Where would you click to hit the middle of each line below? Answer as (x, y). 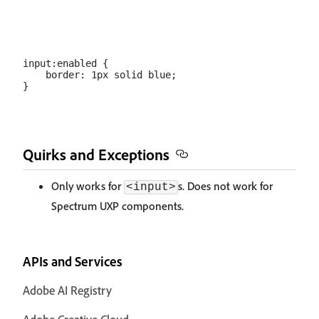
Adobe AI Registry (67, 290)
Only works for (88, 186)
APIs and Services (73, 261)
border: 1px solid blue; (100, 75)
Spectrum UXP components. (117, 206)
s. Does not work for (225, 186)
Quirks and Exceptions (96, 154)
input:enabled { (66, 63)
